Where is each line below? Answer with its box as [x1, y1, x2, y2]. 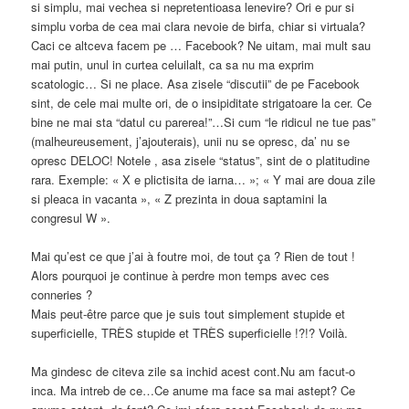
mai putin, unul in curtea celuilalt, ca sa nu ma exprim [31, 56, 315, 73]
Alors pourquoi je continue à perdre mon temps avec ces [31, 267, 330, 285]
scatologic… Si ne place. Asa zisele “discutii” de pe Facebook [31, 75, 361, 92]
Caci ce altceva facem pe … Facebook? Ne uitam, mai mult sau [31, 37, 372, 54]
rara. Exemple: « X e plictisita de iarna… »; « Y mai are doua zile [31, 171, 376, 188]
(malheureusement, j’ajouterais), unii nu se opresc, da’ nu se [31, 132, 351, 150]
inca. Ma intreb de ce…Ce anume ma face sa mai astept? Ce [31, 382, 356, 400]
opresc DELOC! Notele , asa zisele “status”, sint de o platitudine [31, 152, 371, 169]
